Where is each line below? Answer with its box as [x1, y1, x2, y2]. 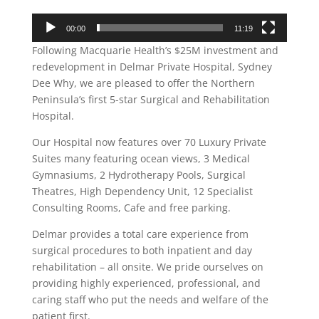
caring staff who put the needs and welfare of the [31, 293, 268, 307]
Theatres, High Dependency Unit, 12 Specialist [31, 184, 253, 199]
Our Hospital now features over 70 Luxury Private [31, 135, 266, 150]
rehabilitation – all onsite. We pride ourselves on [31, 260, 263, 274]
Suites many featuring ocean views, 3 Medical [31, 152, 250, 166]
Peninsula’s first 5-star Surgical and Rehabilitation [31, 93, 270, 107]
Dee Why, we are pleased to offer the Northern [31, 76, 255, 90]
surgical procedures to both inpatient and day [31, 244, 252, 258]
